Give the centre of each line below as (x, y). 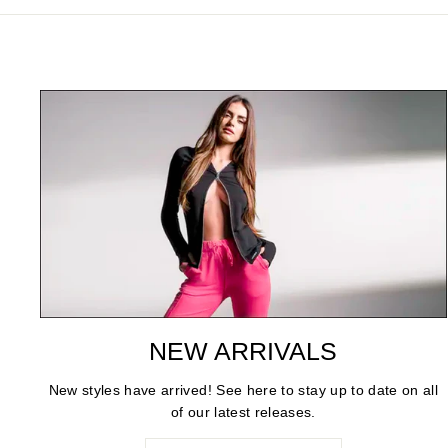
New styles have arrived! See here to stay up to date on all (243, 389)
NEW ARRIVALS (243, 350)
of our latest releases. (243, 411)
